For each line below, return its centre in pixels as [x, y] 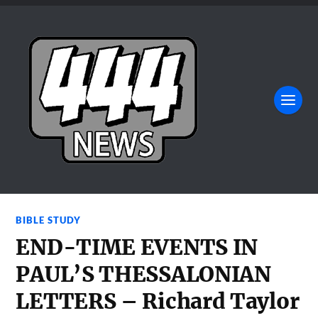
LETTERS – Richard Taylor [158, 301]
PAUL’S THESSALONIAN [143, 274]
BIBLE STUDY [49, 220]
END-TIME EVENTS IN [137, 247]
